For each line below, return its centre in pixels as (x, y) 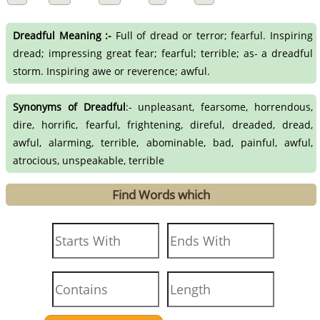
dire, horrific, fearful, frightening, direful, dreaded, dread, (163, 124)
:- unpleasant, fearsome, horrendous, (219, 106)
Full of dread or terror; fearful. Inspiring (212, 36)
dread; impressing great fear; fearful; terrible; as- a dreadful (163, 54)
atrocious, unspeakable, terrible (89, 160)
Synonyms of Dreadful (69, 106)
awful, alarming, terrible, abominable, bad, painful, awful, (163, 142)
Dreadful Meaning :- (62, 36)
